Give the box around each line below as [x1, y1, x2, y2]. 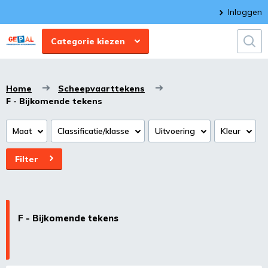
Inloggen [228, 7, 262, 17]
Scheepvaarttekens [58, 83, 145, 94]
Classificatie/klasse [57, 126, 129, 136]
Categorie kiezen [57, 36, 125, 47]
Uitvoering [155, 126, 195, 136]
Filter [20, 154, 38, 165]
